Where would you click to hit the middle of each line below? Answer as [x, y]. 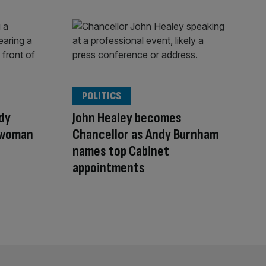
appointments [109, 167]
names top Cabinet [121, 151]
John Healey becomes [127, 118]
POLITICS [102, 96]
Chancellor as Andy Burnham [145, 134]
